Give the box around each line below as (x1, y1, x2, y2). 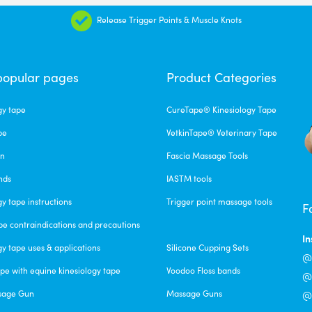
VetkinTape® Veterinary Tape (166, 126, 277, 138)
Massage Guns (166, 287, 222, 299)
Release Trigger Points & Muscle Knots (96, 13, 242, 25)
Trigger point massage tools (166, 195, 272, 207)
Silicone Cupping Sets (166, 241, 249, 253)
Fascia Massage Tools (166, 149, 248, 161)
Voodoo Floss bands (166, 264, 240, 276)
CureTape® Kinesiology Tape (166, 103, 276, 115)
